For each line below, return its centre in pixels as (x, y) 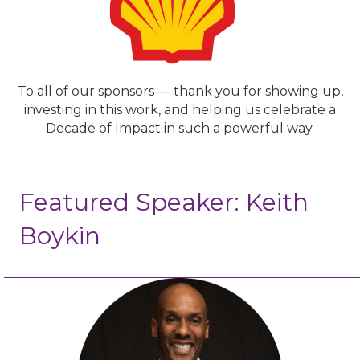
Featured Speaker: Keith (164, 202)
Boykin (60, 236)
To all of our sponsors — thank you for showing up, (180, 92)
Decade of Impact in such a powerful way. (180, 129)
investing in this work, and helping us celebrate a (180, 110)
